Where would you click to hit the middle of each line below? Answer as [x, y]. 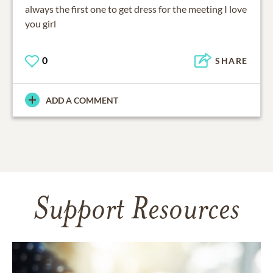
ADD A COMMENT [82, 100]
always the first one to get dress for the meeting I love [136, 9]
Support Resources [136, 211]
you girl [41, 23]
